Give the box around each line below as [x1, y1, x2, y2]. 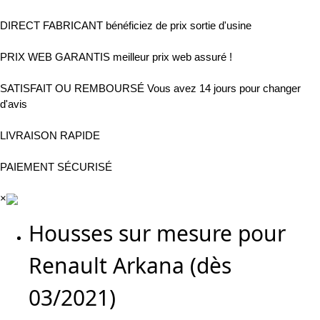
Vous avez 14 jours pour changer [147, 82, 301, 95]
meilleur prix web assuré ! [113, 51, 232, 64]
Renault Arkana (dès [29, 251, 231, 281]
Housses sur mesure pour [29, 219, 286, 249]
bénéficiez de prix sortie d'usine [106, 19, 251, 32]
